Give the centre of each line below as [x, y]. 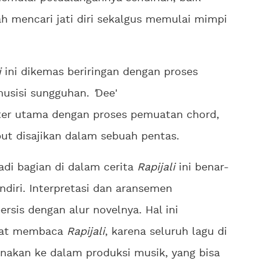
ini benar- [204, 168]
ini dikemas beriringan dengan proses [101, 72]
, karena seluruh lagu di [166, 232]
